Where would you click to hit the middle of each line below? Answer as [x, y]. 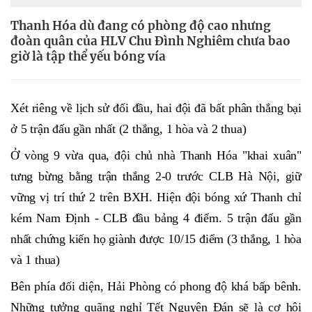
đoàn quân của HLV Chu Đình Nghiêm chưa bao [150, 41]
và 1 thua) [35, 260]
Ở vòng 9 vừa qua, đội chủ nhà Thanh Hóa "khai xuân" [156, 156]
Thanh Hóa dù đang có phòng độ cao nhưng [141, 26]
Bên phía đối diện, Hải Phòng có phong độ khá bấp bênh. [156, 287]
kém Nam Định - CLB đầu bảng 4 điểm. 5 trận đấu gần [156, 218]
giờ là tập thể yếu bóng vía [88, 56]
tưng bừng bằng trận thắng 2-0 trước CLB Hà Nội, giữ [156, 177]
